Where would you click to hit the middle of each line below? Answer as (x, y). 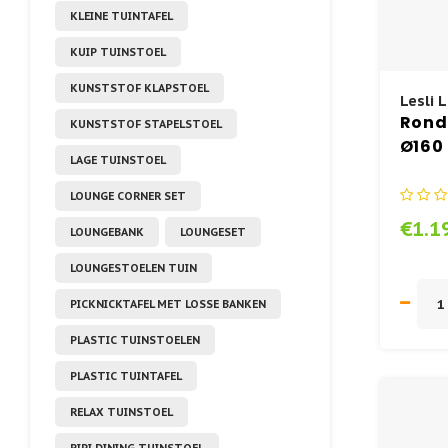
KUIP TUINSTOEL (118, 51)
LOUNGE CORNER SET (128, 195)
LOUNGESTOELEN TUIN (133, 267)
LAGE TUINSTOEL (118, 159)
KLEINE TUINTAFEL (121, 15)
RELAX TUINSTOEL (121, 411)
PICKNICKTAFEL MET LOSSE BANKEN (168, 303)
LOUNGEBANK (107, 231)
